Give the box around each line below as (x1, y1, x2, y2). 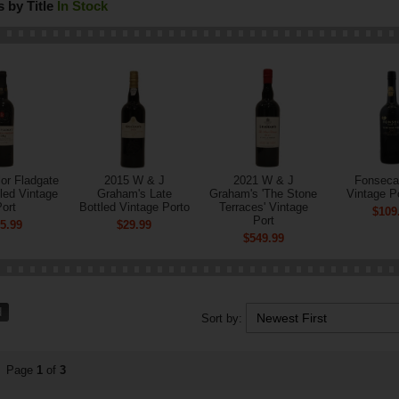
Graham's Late (96, 187, 172, 200)
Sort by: (201, 312, 247, 325)
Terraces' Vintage (218, 200, 308, 214)
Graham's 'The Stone (209, 187, 317, 200)
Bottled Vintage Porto (78, 200, 190, 214)
